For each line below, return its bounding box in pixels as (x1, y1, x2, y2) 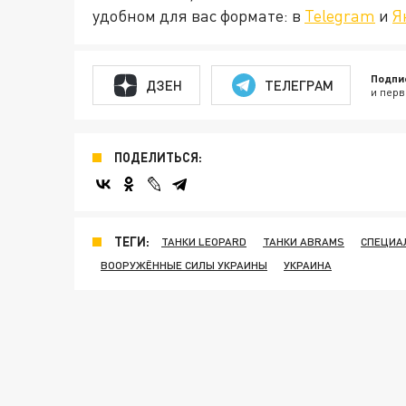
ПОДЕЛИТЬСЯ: (114, 150, 202, 165)
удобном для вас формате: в (92, 5, 304, 25)
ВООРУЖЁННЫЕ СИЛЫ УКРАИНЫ (101, 258, 267, 272)
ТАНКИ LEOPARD (161, 235, 246, 248)
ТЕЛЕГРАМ (264, 76, 333, 93)
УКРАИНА (284, 258, 332, 272)
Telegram (304, 5, 375, 25)
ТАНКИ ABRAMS (263, 235, 344, 248)
